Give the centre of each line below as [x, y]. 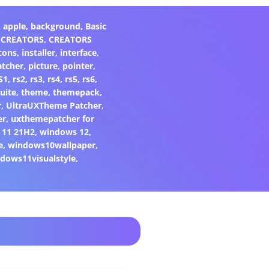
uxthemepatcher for [53, 118]
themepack [76, 92]
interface [79, 52]
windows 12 [65, 131]
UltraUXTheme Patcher [53, 105]
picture [43, 65]
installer [39, 52]
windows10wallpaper [52, 145]
